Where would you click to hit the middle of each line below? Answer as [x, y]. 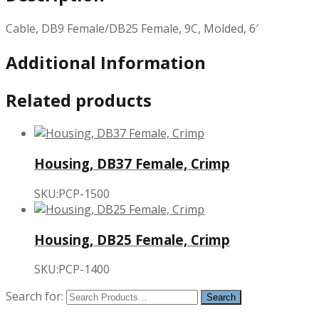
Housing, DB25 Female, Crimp [132, 239]
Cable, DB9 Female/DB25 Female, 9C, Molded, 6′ [132, 28]
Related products [79, 100]
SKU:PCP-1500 [72, 193]
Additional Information [106, 62]
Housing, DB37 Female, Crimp [132, 164]
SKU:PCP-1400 [72, 270]
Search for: [35, 297]
